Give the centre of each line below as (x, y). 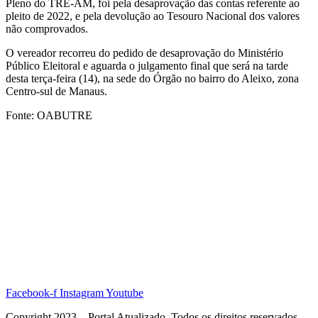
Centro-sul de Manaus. (56, 92)
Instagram (82, 293)
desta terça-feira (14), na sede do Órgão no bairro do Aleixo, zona (152, 79)
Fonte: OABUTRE (49, 116)
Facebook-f (31, 293)
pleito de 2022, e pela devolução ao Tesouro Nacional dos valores (153, 16)
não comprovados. (47, 29)
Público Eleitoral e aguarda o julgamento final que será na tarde (147, 66)
